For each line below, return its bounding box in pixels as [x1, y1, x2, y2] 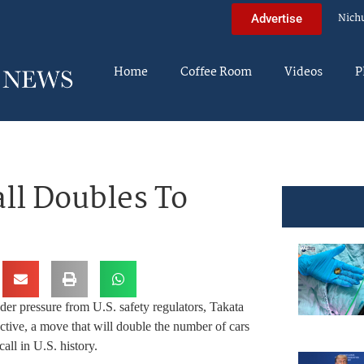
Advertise [251, 11, 302, 26]
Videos [284, 63, 323, 82]
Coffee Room [180, 63, 252, 82]
